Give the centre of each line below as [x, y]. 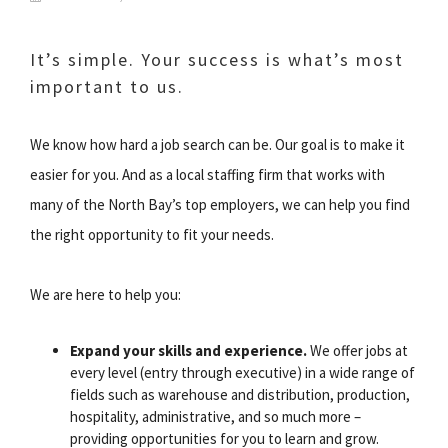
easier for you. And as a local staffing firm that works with [207, 174]
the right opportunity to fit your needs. [152, 234]
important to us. [107, 86]
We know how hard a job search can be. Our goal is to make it [217, 144]
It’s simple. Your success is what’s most [217, 59]
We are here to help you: [105, 294]
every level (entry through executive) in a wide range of [242, 372]
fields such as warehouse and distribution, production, [240, 394]
